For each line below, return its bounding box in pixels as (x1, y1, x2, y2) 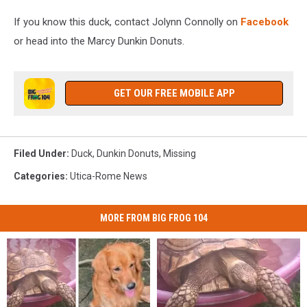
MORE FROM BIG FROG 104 (99, 212, 208, 224)
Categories (14, 171, 65, 182)
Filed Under (14, 148, 66, 160)
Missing (163, 148, 196, 160)
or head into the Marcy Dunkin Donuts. (14, 35, 184, 48)
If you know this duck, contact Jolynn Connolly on (14, 16, 241, 29)
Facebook (241, 16, 288, 29)
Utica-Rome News (70, 171, 147, 182)
